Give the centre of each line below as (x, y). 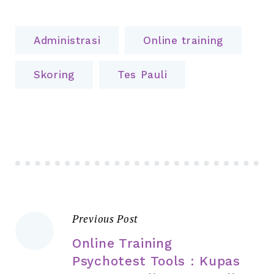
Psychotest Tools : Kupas (156, 261)
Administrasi (67, 40)
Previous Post (106, 219)
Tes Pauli (142, 75)
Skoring (54, 75)
